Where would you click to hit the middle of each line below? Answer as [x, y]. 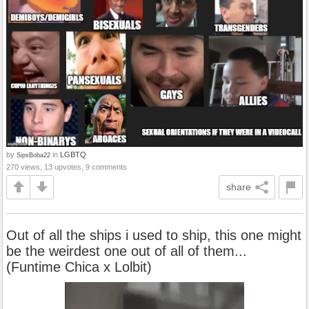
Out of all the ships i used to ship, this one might [154, 235]
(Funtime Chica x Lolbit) [79, 267]
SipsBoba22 [33, 154]
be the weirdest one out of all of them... [127, 251]
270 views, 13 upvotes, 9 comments [67, 167]
